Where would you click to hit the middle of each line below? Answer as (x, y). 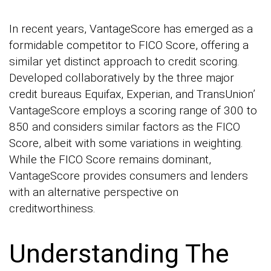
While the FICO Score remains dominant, (110, 159)
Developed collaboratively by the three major (122, 77)
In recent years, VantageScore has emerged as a (131, 28)
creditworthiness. (52, 208)
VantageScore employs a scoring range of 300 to (133, 110)
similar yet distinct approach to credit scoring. (124, 61)
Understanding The (119, 254)
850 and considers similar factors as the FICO (125, 126)
